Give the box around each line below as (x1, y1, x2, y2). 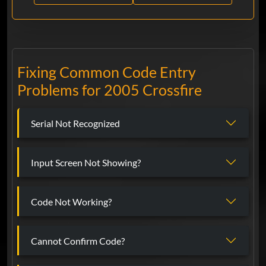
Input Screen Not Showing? (31, 156, 141, 168)
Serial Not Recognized (31, 117, 120, 129)
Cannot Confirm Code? (31, 235, 125, 246)
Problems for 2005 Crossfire (17, 81, 202, 99)
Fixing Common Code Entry (17, 63, 196, 81)
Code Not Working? (31, 195, 112, 207)
